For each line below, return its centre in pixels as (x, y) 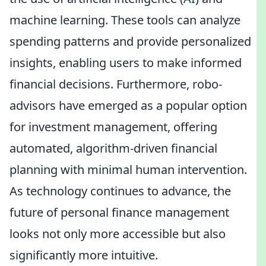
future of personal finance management (119, 212)
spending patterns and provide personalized (130, 41)
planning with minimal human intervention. (128, 170)
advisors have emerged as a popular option (128, 105)
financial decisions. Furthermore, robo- (116, 84)
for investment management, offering (113, 127)
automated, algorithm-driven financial (113, 148)
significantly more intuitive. (84, 255)
